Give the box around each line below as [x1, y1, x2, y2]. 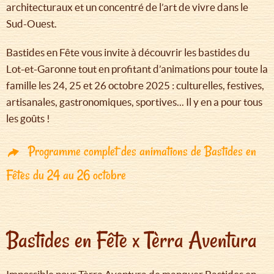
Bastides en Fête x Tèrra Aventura [6, 225, 257, 256]
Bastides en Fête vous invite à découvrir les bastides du [6, 46, 250, 59]
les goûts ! [6, 113, 50, 125]
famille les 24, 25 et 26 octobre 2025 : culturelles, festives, [6, 80, 264, 92]
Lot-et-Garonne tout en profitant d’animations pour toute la [6, 63, 268, 75]
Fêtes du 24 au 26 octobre [6, 166, 126, 185]
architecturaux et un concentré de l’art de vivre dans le [6, 1, 248, 13]
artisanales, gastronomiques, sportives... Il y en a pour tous [6, 96, 262, 108]
